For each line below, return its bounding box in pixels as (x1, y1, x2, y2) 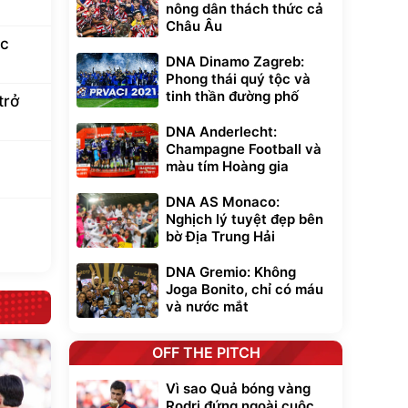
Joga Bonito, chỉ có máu (166, 280, 323, 298)
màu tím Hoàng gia (166, 158, 289, 175)
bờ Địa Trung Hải (166, 228, 275, 245)
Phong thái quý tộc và (166, 70, 311, 87)
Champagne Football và (166, 140, 321, 158)
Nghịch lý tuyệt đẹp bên (166, 210, 323, 228)
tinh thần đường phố (166, 87, 299, 105)
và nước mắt (166, 298, 249, 315)
